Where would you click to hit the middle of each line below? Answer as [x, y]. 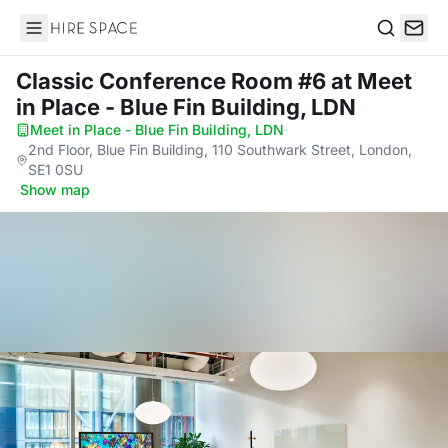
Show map [55, 189]
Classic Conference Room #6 [173, 81]
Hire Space [60, 38]
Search [401, 48]
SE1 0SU [55, 169]
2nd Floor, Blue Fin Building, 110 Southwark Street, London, [219, 149]
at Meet [371, 81]
